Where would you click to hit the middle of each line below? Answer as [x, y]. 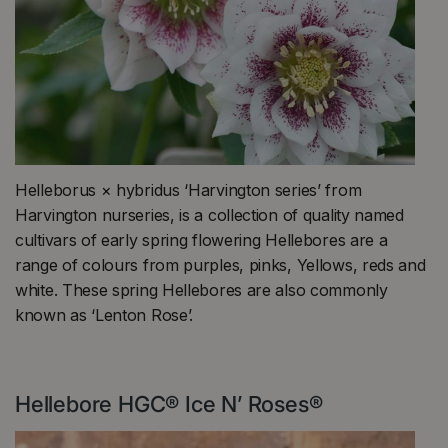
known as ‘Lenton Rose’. [104, 314]
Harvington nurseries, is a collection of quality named [209, 214]
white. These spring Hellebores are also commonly [201, 289]
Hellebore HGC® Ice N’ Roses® [169, 404]
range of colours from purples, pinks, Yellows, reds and [220, 264]
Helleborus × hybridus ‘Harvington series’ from [188, 189]
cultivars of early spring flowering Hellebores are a [201, 239]
